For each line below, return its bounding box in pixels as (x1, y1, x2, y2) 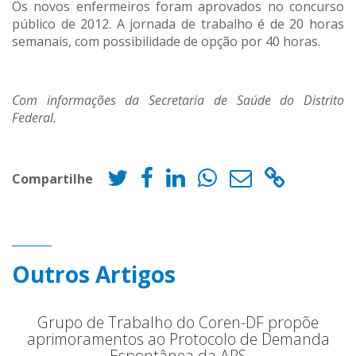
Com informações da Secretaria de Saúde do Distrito (12, 91, 344, 110)
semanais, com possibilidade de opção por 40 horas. (12, 33, 320, 51)
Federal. (12, 109, 56, 127)
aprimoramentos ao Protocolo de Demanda (26, 328, 330, 350)
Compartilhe (12, 169, 93, 188)
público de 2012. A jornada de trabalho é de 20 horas (12, 15, 344, 33)
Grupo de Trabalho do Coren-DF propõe (37, 311, 319, 334)
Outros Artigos (12, 259, 176, 290)
